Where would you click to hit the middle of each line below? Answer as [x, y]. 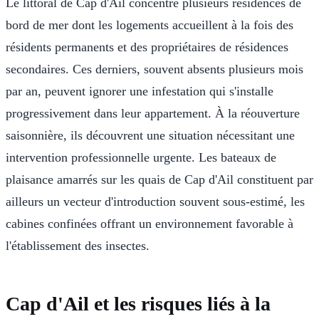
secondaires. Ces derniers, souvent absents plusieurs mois [155, 69]
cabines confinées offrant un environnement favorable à [150, 223]
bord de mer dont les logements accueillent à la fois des [150, 25]
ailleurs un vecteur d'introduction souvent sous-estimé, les [155, 201]
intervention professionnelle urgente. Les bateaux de [141, 157]
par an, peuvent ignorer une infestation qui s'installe [140, 91]
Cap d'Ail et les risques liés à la [138, 303]
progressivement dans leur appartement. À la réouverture [153, 113]
